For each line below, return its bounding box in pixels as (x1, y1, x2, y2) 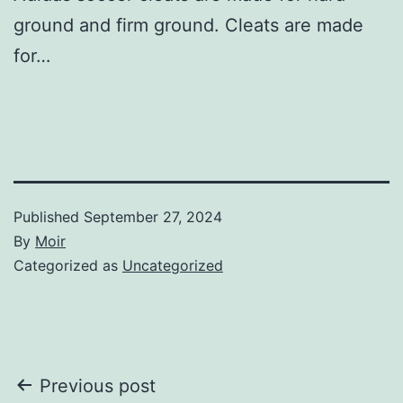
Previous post (40, 374, 156, 397)
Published (13, 207, 84, 226)
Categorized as (13, 255, 122, 274)
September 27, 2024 (84, 207, 222, 226)
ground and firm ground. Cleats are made (13, 13, 363, 36)
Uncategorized (122, 255, 223, 274)
